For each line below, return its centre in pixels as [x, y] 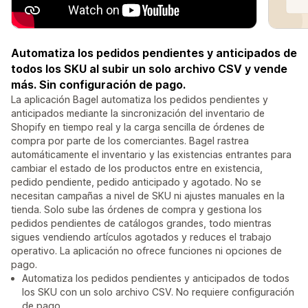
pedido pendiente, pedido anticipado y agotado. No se [136, 182]
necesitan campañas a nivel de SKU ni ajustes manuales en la [148, 196]
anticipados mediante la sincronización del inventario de [138, 113]
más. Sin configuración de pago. [98, 85]
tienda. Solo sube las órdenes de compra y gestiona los [136, 210]
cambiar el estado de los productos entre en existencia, [137, 168]
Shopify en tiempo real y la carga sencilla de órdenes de [138, 127]
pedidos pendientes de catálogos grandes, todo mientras [141, 223]
